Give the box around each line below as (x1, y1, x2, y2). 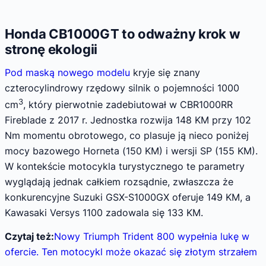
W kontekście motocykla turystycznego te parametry (5, 160, 245, 173)
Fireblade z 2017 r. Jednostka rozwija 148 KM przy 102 (5, 114, 251, 126)
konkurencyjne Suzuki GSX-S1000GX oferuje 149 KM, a (5, 191, 251, 204)
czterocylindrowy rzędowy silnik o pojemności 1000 (5, 82, 239, 94)
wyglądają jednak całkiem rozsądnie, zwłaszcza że (5, 176, 233, 188)
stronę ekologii (5, 41, 98, 57)
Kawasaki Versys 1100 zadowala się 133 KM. (5, 207, 203, 219)
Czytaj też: (5, 230, 54, 243)
